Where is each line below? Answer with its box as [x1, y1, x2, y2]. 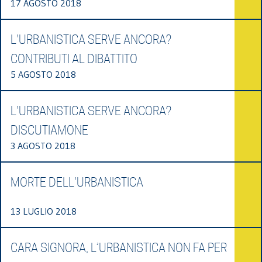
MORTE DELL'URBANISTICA [11, 175, 143, 189]
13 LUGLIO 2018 [11, 205, 77, 217]
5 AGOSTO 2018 [11, 68, 76, 80]
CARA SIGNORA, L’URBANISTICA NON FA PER [11, 240, 227, 255]
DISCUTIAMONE [11, 123, 88, 137]
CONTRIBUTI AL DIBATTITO [11, 51, 137, 66]
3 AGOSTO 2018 [11, 139, 75, 151]
